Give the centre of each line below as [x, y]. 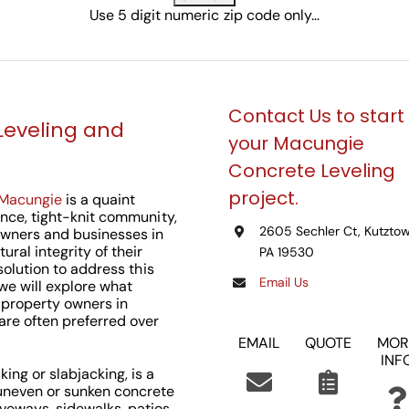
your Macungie [297, 144]
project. [264, 199]
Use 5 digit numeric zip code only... [204, 15]
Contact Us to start [317, 116]
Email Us [283, 283]
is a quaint [99, 199]
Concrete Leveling [312, 171]
